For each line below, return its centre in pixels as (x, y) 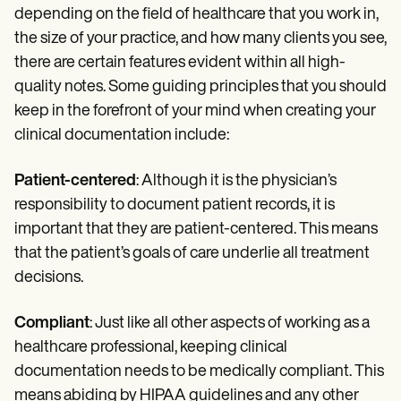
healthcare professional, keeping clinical (151, 348)
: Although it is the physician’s (236, 182)
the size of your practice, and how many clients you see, (200, 39)
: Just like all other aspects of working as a (230, 324)
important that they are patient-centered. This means (196, 230)
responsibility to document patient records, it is (175, 206)
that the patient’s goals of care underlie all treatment (192, 254)
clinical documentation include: (122, 136)
